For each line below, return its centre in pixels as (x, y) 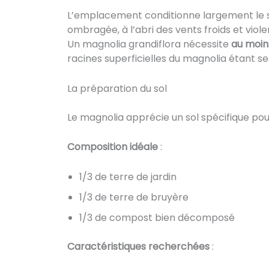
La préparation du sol (117, 88)
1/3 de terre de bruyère (134, 197)
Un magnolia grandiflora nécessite (149, 44)
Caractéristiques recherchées (138, 246)
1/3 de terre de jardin (128, 177)
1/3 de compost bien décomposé (157, 217)
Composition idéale (113, 147)
